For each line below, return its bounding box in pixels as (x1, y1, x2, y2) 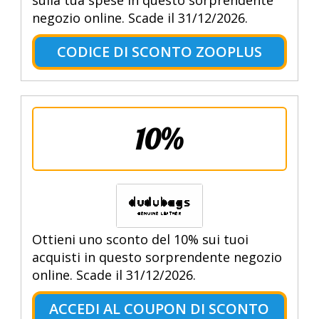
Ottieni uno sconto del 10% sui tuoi (31, 231, 249, 249)
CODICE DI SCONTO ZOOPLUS (56, 42, 262, 62)
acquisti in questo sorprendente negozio (31, 249, 282, 266)
